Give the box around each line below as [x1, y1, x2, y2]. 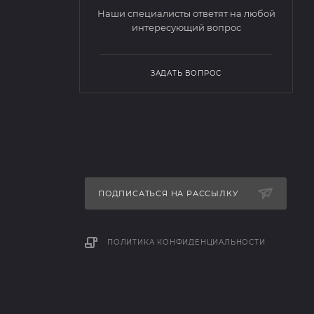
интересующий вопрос [131, 22, 241, 33]
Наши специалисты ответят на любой [97, 8, 275, 19]
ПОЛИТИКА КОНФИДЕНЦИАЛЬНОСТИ [107, 238, 266, 247]
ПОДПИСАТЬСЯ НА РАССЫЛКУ [97, 189, 241, 198]
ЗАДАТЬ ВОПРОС [150, 69, 222, 78]
